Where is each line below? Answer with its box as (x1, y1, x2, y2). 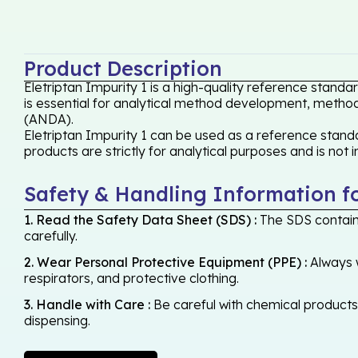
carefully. (24, 228, 78, 245)
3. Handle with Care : (24, 296, 150, 313)
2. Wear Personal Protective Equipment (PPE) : (24, 254, 307, 271)
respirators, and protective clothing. (24, 270, 239, 287)
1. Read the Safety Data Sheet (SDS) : (24, 212, 257, 229)
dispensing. (24, 312, 90, 329)
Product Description (24, 56, 222, 82)
